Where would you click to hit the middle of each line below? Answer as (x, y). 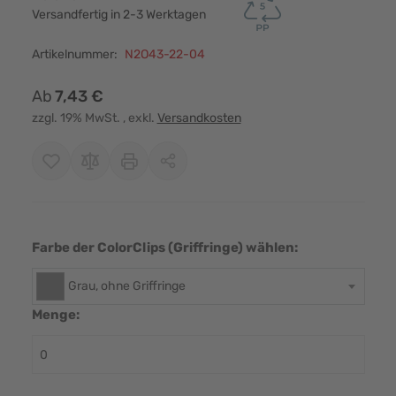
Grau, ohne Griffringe (126, 286)
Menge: (55, 315)
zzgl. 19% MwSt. (77, 118)
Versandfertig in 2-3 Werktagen (118, 14)
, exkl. (140, 118)
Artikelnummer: (74, 54)
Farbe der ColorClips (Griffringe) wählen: (164, 247)
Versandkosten (199, 118)
